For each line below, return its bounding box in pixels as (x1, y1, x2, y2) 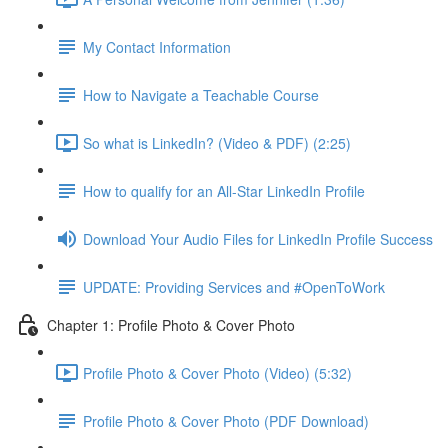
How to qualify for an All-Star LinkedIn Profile (83, 180, 365, 201)
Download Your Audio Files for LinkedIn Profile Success (83, 228, 433, 249)
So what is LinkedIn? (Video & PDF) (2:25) (83, 132, 351, 153)
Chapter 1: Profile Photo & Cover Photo (47, 314, 295, 335)
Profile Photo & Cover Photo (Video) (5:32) (83, 362, 352, 383)
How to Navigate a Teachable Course (83, 84, 319, 105)
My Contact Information (83, 36, 231, 57)
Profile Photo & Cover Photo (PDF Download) (83, 410, 369, 431)
